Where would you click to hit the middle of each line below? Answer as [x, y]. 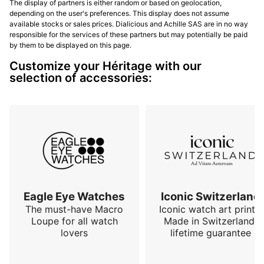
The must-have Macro [74, 209]
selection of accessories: [81, 78]
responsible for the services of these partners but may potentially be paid [128, 35]
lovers [74, 233]
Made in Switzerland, [210, 221]
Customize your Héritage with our [105, 66]
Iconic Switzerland [210, 197]
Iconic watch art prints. [210, 209]
